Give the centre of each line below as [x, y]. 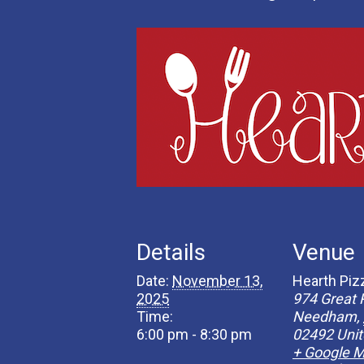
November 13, [217, 281]
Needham [325, 316]
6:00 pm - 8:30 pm [194, 334]
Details [171, 252]
